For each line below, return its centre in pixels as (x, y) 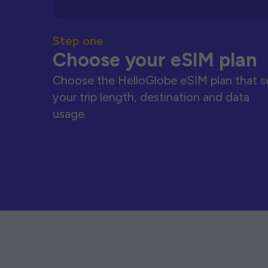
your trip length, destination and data (151, 97)
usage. (70, 114)
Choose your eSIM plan (155, 60)
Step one (78, 41)
